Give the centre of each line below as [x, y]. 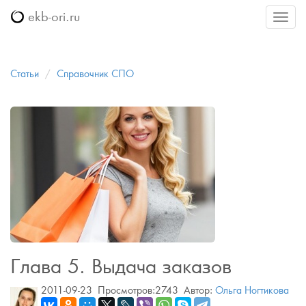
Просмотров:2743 [138, 290]
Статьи [25, 74]
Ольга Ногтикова [252, 290]
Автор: [197, 290]
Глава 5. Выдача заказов [121, 266]
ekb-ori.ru [52, 17]
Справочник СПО [95, 74]
